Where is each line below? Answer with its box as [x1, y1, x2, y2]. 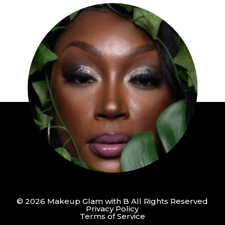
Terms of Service [79, 211, 145, 221]
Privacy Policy [86, 203, 139, 213]
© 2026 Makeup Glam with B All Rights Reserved [17, 196, 208, 206]
